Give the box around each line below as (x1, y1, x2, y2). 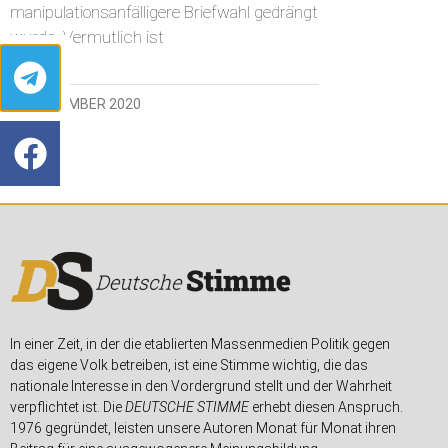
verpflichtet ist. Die (10, 399, 125, 416)
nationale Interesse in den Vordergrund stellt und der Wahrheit (10, 378, 392, 395)
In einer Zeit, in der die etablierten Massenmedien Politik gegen (10, 336, 390, 353)
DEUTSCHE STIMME (125, 399, 249, 416)
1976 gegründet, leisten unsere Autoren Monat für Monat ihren (10, 420, 396, 437)
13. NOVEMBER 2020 (10, 96, 141, 113)
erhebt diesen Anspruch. (249, 399, 403, 416)
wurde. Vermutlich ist (10, 27, 164, 48)
